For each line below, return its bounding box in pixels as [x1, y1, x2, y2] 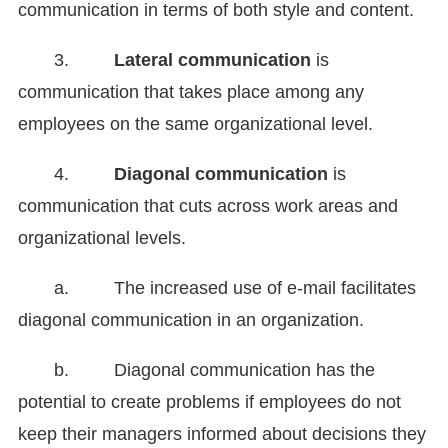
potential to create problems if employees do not [18, 392, 401, 413]
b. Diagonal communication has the [54, 360, 375, 381]
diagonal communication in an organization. [18, 310, 364, 331]
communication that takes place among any [18, 82, 364, 103]
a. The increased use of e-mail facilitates [54, 278, 416, 299]
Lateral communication [114, 50, 311, 71]
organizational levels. [18, 228, 186, 249]
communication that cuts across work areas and [18, 196, 398, 217]
